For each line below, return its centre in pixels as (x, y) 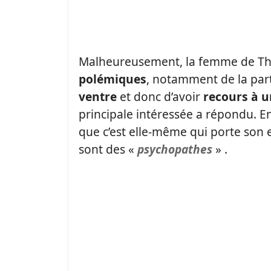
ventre (98, 96)
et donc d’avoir (160, 96)
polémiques (113, 79)
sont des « (108, 149)
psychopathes (175, 149)
